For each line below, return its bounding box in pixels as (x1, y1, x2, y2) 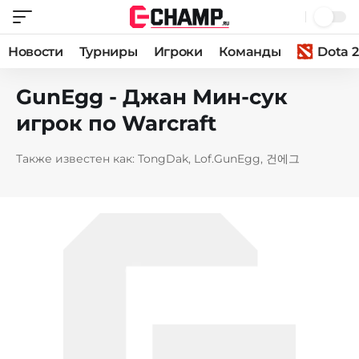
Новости (8, 43, 63, 59)
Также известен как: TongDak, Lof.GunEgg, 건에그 (16, 151, 300, 166)
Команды (218, 43, 281, 59)
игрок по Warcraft (16, 111, 216, 136)
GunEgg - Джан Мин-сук (16, 84, 288, 110)
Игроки (153, 43, 203, 59)
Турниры (79, 43, 138, 59)
